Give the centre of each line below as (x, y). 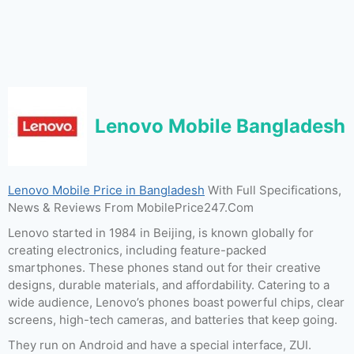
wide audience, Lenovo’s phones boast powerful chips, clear (176, 302)
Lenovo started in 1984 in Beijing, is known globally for (161, 233)
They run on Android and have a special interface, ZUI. (160, 345)
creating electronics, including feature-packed (137, 250)
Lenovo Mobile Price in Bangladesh (106, 190)
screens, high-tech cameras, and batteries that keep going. (173, 320)
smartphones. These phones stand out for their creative (164, 267)
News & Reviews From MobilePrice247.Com (131, 207)
